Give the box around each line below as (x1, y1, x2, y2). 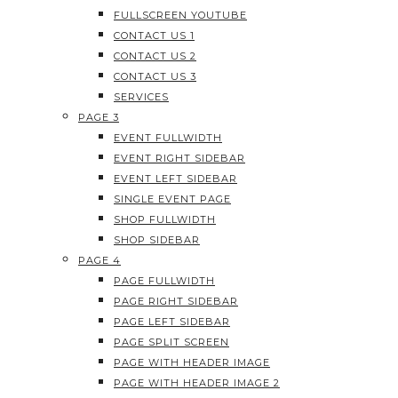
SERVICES (114, 91, 169, 103)
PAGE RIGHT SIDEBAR (114, 295, 238, 307)
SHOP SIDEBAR (114, 234, 200, 246)
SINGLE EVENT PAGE (114, 193, 231, 205)
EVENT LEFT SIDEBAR (114, 172, 237, 185)
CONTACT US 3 (114, 70, 196, 83)
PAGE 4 (78, 254, 121, 267)
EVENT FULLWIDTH (114, 131, 222, 144)
